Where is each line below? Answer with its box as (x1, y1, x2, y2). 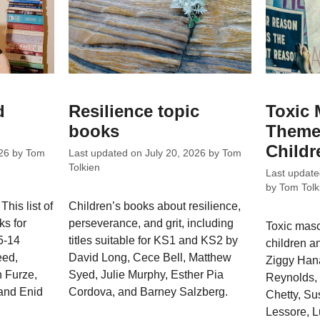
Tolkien (69, 162, 101, 173)
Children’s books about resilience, (69, 200, 241, 212)
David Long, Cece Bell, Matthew (69, 251, 232, 264)
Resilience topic (69, 101, 200, 121)
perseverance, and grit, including (69, 217, 234, 229)
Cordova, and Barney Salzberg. (69, 286, 229, 298)
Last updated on (69, 148, 146, 159)
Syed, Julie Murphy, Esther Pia (69, 269, 224, 281)
